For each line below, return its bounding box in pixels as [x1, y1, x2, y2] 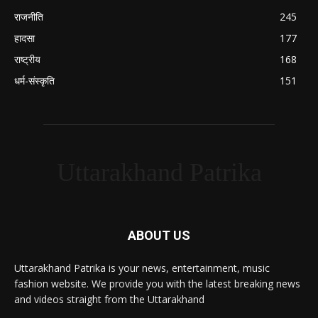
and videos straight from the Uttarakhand [14, 292, 204, 306]
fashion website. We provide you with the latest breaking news [14, 276, 300, 290]
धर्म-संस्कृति [14, 73, 55, 87]
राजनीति [14, 9, 43, 23]
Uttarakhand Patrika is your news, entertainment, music [14, 261, 270, 275]
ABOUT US [128, 227, 190, 243]
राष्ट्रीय [14, 52, 40, 66]
